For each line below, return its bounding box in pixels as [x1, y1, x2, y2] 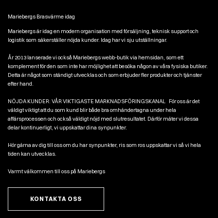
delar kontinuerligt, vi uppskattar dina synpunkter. [8, 124, 127, 131]
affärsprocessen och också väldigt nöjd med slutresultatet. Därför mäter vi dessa [8, 115, 199, 123]
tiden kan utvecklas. [8, 150, 56, 158]
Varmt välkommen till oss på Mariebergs [8, 168, 105, 175]
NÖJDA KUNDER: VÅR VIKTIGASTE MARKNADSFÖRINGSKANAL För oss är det [8, 98, 200, 105]
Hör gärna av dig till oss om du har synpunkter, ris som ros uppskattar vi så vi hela [8, 142, 201, 149]
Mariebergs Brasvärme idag [8, 13, 75, 20]
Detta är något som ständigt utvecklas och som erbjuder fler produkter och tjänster [8, 72, 202, 79]
